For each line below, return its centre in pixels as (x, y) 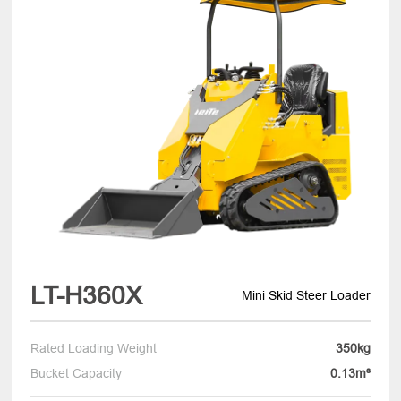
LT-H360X (87, 296)
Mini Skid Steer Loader (306, 296)
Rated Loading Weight (94, 348)
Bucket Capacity (77, 373)
